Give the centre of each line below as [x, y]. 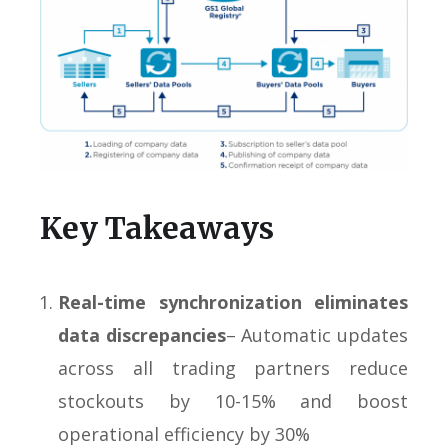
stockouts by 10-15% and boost [233, 400]
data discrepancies [142, 334]
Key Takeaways [157, 227]
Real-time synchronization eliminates [233, 301]
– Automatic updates [317, 334]
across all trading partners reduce [233, 367]
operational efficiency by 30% [184, 433]
